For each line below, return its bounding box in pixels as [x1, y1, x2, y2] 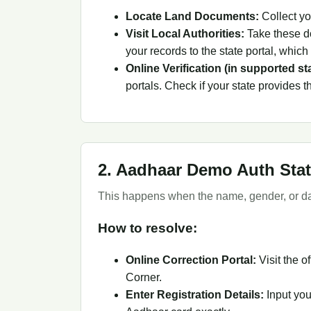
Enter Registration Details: [126, 288, 264, 301]
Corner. [126, 271, 162, 283]
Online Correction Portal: [126, 253, 256, 266]
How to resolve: [98, 221, 197, 236]
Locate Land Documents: [126, 10, 259, 23]
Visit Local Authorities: [126, 28, 244, 40]
